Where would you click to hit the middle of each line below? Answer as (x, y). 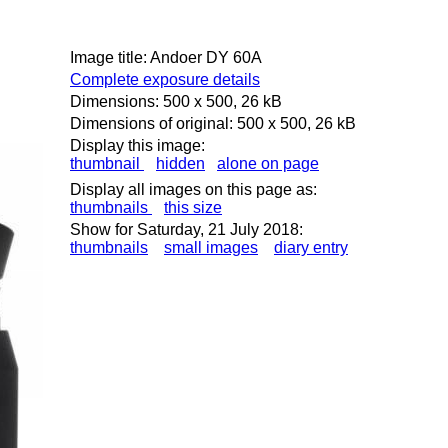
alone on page (268, 163)
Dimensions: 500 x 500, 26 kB (176, 101)
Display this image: (137, 145)
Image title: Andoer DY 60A (166, 57)
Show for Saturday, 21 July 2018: (186, 229)
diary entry (311, 247)
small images (211, 247)
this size (193, 207)
